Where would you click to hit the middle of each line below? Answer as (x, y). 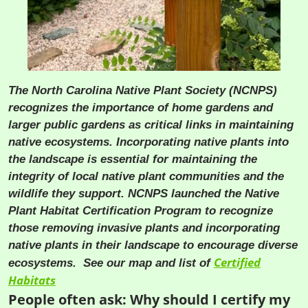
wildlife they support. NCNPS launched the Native (144, 194)
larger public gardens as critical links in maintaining (151, 125)
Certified (237, 262)
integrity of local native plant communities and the (146, 176)
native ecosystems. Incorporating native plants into (148, 142)
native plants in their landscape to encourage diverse (153, 245)
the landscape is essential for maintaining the (133, 159)
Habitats (32, 280)
